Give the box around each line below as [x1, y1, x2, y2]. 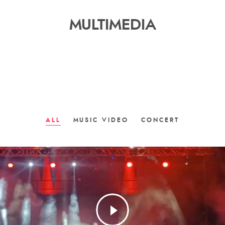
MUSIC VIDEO [73, 117, 129, 123]
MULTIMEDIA [69, 18, 156, 33]
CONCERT [141, 117, 179, 123]
